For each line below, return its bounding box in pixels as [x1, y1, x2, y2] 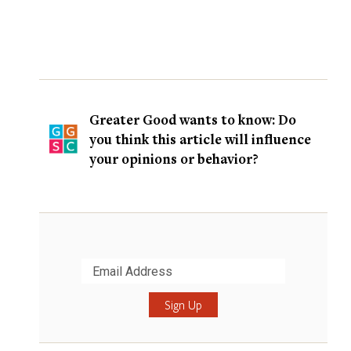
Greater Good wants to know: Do [89, 110, 296, 129]
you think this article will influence [89, 130, 311, 149]
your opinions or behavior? [89, 150, 259, 168]
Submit [49, 282, 96, 302]
